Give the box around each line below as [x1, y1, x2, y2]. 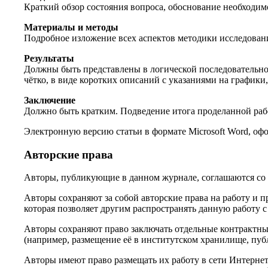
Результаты [24, 53, 74, 63]
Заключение [24, 95, 75, 105]
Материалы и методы [24, 22, 118, 32]
